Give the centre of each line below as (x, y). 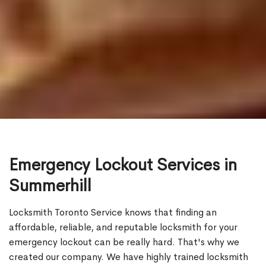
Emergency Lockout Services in (123, 165)
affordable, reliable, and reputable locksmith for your (123, 227)
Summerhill (50, 186)
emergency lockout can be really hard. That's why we (124, 242)
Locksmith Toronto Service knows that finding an (113, 213)
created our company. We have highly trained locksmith (129, 257)
